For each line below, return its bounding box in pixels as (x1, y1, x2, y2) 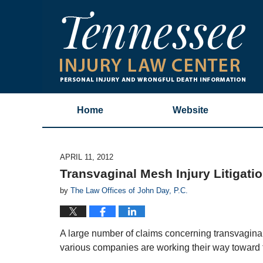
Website (173, 105, 208, 115)
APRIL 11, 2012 (60, 153, 113, 161)
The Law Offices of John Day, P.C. (70, 186, 188, 195)
